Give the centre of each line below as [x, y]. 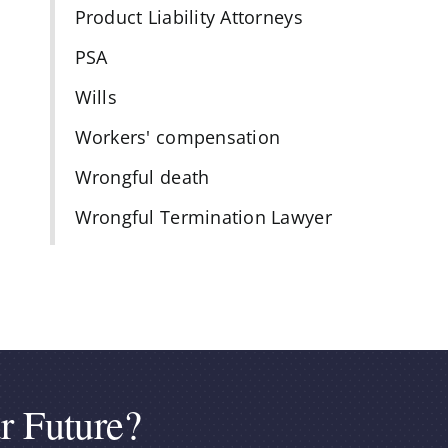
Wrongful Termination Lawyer [203, 217]
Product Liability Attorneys [188, 17]
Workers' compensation [177, 137]
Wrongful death [142, 177]
